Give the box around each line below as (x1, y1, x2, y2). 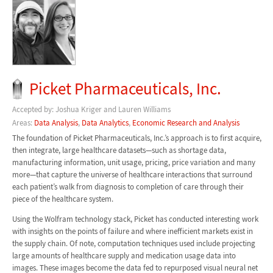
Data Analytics (81, 118, 129, 129)
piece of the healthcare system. (12, 193, 113, 204)
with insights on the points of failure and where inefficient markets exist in (12, 225, 253, 236)
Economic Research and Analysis (132, 118, 239, 129)
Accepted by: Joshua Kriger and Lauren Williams (12, 104, 171, 115)
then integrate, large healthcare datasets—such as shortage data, (12, 144, 226, 155)
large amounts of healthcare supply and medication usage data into (12, 250, 236, 261)
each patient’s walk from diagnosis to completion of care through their (12, 181, 244, 192)
